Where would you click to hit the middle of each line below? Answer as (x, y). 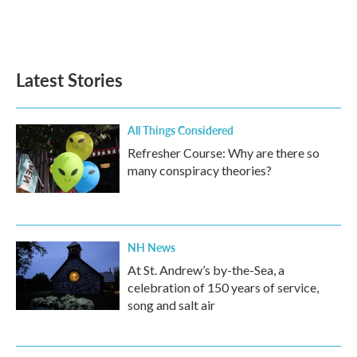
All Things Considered (180, 130)
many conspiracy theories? (200, 171)
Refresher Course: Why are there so (224, 153)
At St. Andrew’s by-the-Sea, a (206, 270)
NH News (151, 247)
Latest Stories (69, 80)
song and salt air (171, 305)
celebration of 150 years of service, (223, 288)
